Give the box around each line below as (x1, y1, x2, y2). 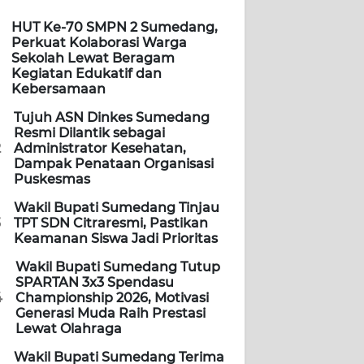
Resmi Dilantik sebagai (14, 125, 165, 141)
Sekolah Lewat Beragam (11, 50, 175, 67)
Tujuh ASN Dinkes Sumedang (14, 110, 210, 126)
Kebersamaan (11, 81, 106, 97)
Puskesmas (14, 171, 90, 188)
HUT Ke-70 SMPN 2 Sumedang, (11, 19, 218, 36)
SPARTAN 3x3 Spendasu (15, 275, 174, 291)
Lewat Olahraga (15, 321, 122, 337)
